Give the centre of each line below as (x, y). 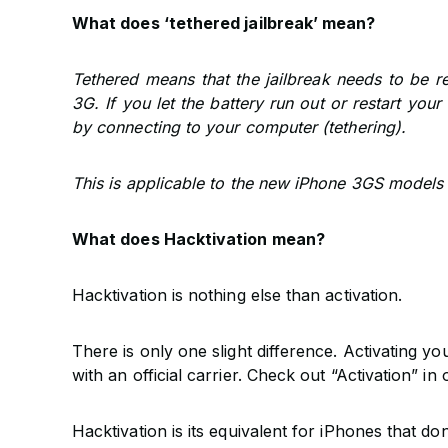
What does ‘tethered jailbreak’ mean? (224, 23)
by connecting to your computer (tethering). (239, 127)
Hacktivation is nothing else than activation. (237, 295)
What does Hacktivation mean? (198, 239)
